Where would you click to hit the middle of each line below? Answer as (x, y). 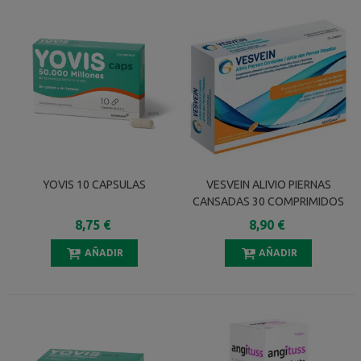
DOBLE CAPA (269, 218)
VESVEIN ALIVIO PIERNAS (268, 184)
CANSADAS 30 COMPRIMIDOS (269, 201)
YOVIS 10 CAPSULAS (94, 184)
